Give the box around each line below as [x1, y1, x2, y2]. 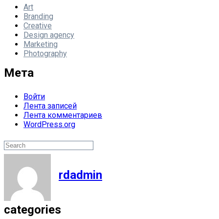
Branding [23, 12, 53, 21]
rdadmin [59, 168, 102, 182]
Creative [23, 21, 52, 30]
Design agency [23, 30, 74, 40]
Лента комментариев [23, 110, 102, 120]
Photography [23, 49, 67, 58]
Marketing [23, 40, 58, 49]
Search [105, 142, 125, 149]
